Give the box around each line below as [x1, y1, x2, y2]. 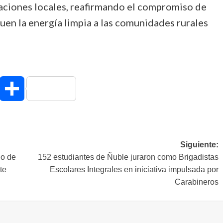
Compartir [24, 83, 60, 93]
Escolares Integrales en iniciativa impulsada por [49, 165, 219, 174]
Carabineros [174, 177, 219, 186]
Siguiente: [180, 140, 219, 149]
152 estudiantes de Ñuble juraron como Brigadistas [37, 152, 219, 161]
